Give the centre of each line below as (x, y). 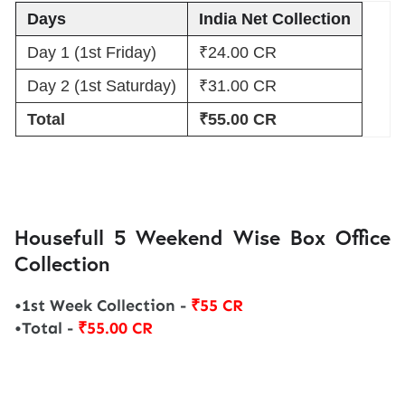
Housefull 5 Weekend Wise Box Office (202, 237)
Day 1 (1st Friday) (92, 53)
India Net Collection (275, 19)
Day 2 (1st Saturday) (102, 86)
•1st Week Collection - (103, 306)
